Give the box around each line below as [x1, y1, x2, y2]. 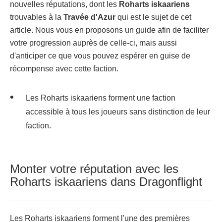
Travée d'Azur [63, 13, 115, 21]
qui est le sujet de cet [115, 13, 191, 21]
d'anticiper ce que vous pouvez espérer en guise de [10, 52, 190, 60]
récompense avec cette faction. [10, 64, 118, 73]
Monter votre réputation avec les [10, 162, 178, 175]
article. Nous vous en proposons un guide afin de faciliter [10, 26, 209, 34]
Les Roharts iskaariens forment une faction [26, 94, 175, 102]
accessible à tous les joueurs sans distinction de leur [26, 108, 210, 116]
